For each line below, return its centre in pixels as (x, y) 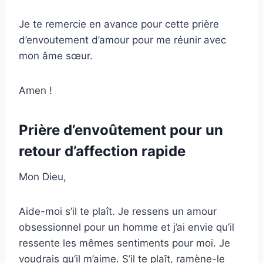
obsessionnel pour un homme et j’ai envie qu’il (127, 227)
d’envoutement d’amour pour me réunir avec (122, 40)
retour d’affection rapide (102, 151)
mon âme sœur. (56, 56)
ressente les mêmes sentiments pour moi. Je (124, 243)
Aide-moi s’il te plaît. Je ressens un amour (118, 212)
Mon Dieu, (43, 177)
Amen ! (36, 91)
